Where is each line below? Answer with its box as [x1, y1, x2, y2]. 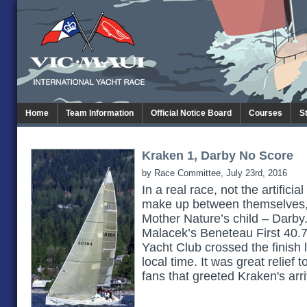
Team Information [66, 108, 134, 118]
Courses [249, 108, 282, 118]
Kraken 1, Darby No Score [142, 149, 293, 162]
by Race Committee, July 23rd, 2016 [142, 168, 287, 178]
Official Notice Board [151, 108, 232, 118]
